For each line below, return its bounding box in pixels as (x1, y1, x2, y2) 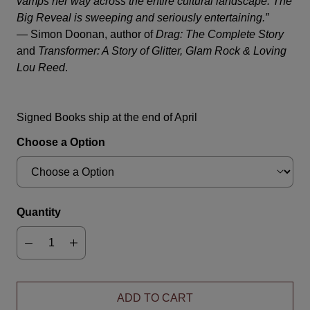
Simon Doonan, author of (30, 28, 156, 40)
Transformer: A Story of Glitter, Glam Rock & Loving (38, 45, 286, 57)
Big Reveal (17, 12, 71, 24)
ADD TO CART (117, 292, 193, 304)
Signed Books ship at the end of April (17, 111, 197, 123)
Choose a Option (17, 136, 105, 148)
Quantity (17, 206, 61, 218)
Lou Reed (17, 62, 65, 73)
